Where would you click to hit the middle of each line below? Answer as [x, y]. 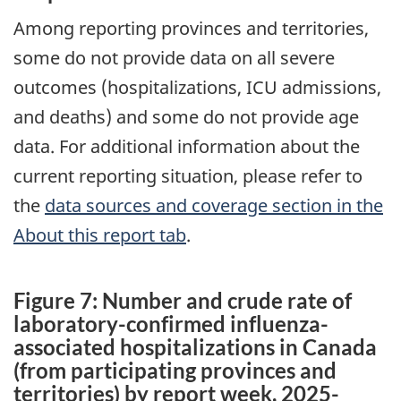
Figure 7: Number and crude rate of [183, 300]
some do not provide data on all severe [174, 58]
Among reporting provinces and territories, [191, 29]
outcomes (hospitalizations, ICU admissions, [197, 88]
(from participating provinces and [175, 370]
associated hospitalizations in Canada [195, 346]
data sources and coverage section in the [214, 206]
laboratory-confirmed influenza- [171, 323]
